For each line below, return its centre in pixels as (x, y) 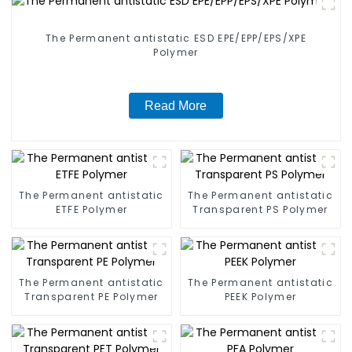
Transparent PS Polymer (260, 210)
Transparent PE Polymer (92, 297)
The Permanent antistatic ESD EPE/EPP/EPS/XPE (176, 38)
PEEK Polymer (260, 297)
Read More (176, 106)
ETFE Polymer (92, 210)
